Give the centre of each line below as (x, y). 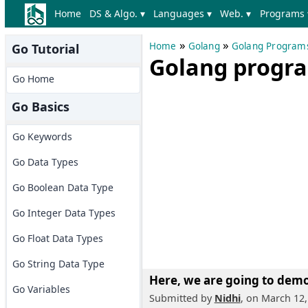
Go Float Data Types (57, 238)
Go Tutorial (45, 49)
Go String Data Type (58, 264)
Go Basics (40, 107)
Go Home (33, 79)
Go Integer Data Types (64, 213)
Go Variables (41, 289)
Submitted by (181, 298)
